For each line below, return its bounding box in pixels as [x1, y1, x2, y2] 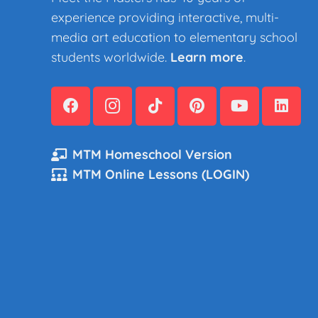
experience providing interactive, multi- [51, 9, 279, 26]
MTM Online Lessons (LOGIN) [72, 166, 250, 183]
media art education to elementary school [51, 29, 297, 46]
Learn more [170, 49, 243, 66]
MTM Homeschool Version [72, 146, 233, 163]
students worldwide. [51, 49, 170, 66]
